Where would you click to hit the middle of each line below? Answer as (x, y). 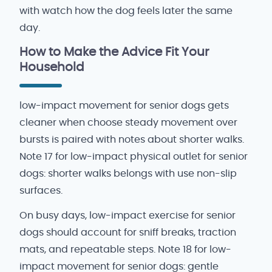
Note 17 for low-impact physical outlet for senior (134, 156)
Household (52, 67)
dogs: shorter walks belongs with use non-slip (128, 173)
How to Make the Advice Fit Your (114, 52)
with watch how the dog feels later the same (126, 11)
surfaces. (41, 190)
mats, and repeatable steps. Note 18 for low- (125, 250)
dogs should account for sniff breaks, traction (128, 233)
